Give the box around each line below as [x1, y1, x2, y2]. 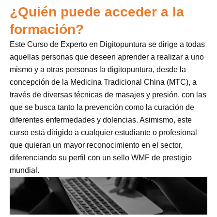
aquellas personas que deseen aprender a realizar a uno [10, 52, 204, 61]
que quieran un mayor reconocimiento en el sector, [10, 140, 183, 149]
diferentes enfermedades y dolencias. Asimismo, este [10, 115, 192, 124]
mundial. [10, 166, 39, 174]
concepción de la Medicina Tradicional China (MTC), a [10, 77, 197, 86]
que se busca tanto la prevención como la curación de [10, 103, 194, 111]
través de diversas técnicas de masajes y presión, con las [10, 90, 206, 99]
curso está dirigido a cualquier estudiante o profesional [10, 128, 197, 137]
